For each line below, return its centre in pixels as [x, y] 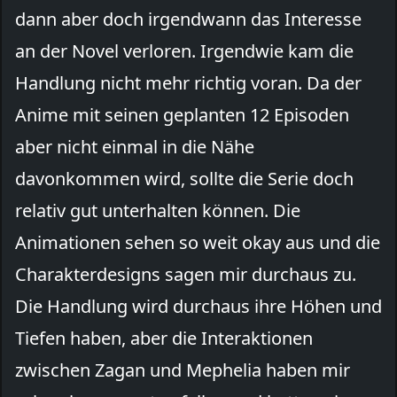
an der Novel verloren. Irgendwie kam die [184, 51]
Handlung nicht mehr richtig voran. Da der [188, 82]
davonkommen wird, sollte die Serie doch [184, 178]
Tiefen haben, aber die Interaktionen [164, 338]
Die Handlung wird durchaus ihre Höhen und [198, 306]
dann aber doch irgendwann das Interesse [188, 19]
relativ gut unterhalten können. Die [158, 210]
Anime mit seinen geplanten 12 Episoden [182, 114]
